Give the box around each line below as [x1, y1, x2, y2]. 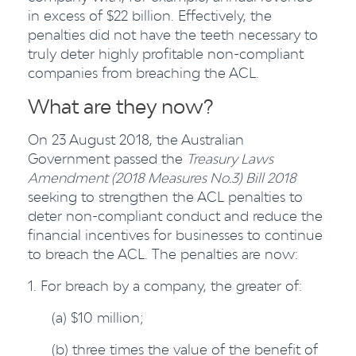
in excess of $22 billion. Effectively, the [28, 7, 272, 24]
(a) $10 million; [52, 309, 144, 326]
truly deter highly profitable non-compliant [28, 45, 304, 62]
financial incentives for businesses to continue [28, 226, 323, 243]
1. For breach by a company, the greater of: [28, 277, 302, 294]
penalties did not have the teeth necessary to [28, 26, 318, 43]
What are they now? [28, 95, 213, 118]
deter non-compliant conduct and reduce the [28, 207, 323, 224]
